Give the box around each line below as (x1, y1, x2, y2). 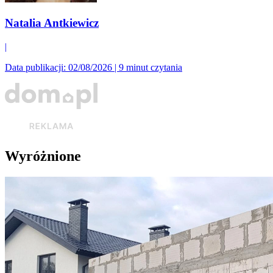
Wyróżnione (5, 147, 81, 164)
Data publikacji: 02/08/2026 (5, 62, 112, 73)
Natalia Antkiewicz (5, 16, 99, 29)
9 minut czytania (119, 62, 182, 73)
